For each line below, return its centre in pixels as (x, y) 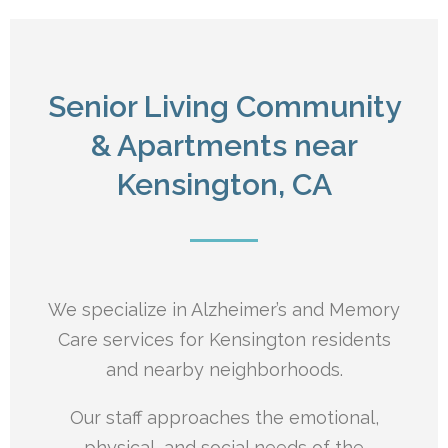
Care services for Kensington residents (224, 340)
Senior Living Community (224, 107)
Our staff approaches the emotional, (224, 418)
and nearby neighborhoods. (224, 370)
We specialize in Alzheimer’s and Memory (224, 310)
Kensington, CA (224, 185)
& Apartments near (224, 146)
